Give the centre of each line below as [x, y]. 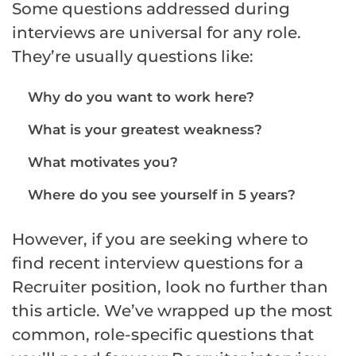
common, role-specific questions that [163, 334]
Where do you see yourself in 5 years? [162, 194]
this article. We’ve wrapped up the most [172, 310]
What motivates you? [103, 162]
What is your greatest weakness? [145, 129]
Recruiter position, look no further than [170, 286]
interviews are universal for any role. [157, 32]
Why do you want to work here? [141, 97]
